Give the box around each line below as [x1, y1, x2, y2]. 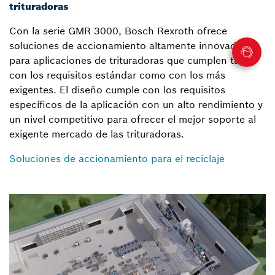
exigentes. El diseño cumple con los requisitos [9, 83, 225, 96]
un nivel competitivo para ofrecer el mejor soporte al [9, 112, 256, 125]
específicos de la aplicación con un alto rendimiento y [9, 98, 263, 110]
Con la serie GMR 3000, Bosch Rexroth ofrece [9, 24, 227, 37]
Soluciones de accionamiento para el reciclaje [9, 152, 225, 165]
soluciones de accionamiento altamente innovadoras [9, 39, 257, 52]
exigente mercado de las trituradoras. [9, 127, 184, 140]
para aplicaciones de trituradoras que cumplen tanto [9, 53, 255, 66]
